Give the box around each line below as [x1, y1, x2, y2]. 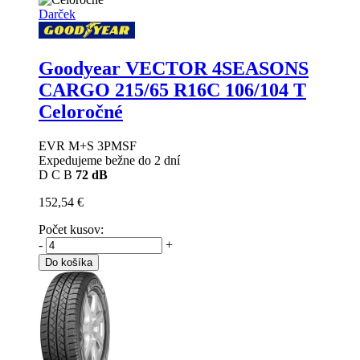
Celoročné [39, 101, 123, 122]
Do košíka [45, 256, 92, 268]
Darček [39, 7, 76, 22]
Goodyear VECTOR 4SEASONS [39, 58, 309, 79]
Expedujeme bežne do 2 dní [39, 153, 180, 167]
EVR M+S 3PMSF [39, 138, 137, 153]
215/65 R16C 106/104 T [115, 80, 306, 100]
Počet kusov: [39, 222, 104, 236]
